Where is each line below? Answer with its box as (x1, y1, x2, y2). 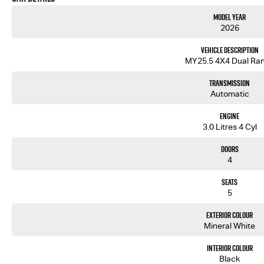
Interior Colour (206, 242, 253, 254)
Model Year (213, 11, 246, 23)
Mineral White (204, 221, 256, 230)
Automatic (210, 89, 249, 98)
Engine (220, 110, 240, 122)
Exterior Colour (206, 209, 253, 221)
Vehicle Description (200, 44, 259, 56)
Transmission (209, 77, 250, 89)
